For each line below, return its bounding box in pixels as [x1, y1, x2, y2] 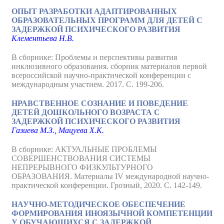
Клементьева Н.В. [11, 34, 74, 42]
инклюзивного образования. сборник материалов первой [11, 62, 207, 70]
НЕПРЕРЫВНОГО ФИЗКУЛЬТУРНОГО [11, 163, 153, 171]
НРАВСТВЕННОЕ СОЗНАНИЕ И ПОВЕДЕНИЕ [11, 99, 188, 107]
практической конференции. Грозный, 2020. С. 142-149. [11, 181, 202, 189]
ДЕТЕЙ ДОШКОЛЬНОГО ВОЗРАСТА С [11, 108, 160, 116]
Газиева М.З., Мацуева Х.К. [11, 126, 104, 134]
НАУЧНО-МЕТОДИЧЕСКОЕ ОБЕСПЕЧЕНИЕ [11, 200, 185, 208]
